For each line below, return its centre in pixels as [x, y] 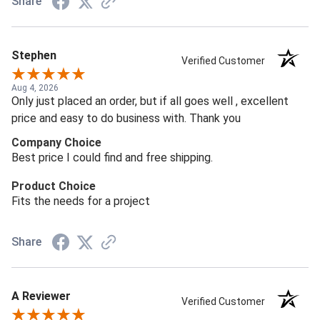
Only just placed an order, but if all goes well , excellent [150, 101]
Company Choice [56, 143]
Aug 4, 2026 [35, 88]
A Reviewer [41, 296]
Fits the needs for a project [81, 201]
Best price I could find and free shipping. [112, 158]
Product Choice [54, 186]
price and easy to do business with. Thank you [126, 119]
